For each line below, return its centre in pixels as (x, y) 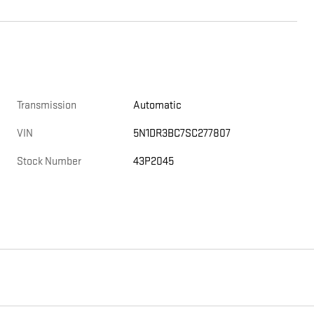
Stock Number (49, 162)
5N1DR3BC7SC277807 (182, 134)
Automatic (158, 106)
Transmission (47, 106)
